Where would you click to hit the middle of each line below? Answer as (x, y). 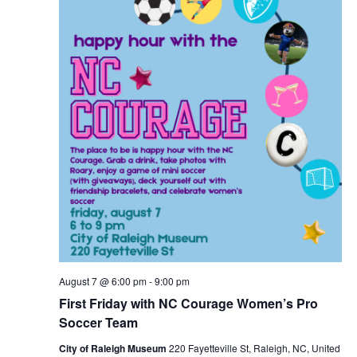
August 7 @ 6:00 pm (102, 280)
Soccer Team (98, 322)
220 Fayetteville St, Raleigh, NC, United (254, 347)
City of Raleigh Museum (114, 348)
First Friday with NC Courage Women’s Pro (188, 303)
